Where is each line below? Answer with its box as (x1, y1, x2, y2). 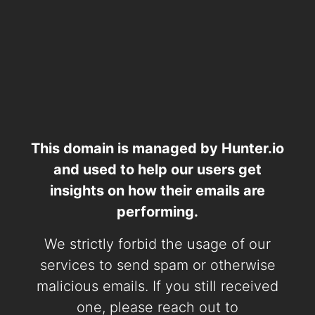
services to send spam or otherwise (39, 257, 276, 274)
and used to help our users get (53, 161, 262, 178)
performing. (117, 203, 198, 220)
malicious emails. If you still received (37, 278, 278, 295)
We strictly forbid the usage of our (44, 236, 271, 252)
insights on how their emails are (50, 182, 265, 199)
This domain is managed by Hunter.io (31, 140, 284, 157)
